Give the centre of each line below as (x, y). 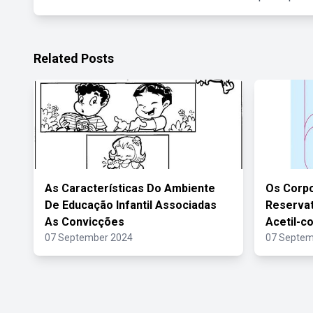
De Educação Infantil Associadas (131, 205)
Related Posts (74, 58)
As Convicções (85, 222)
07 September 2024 (89, 238)
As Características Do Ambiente (130, 188)
